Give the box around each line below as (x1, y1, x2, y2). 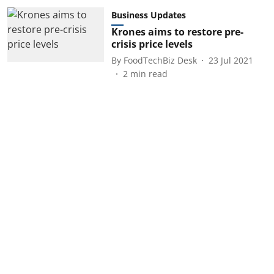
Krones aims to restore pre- (111, 25, 243, 39)
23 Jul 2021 (208, 54, 253, 66)
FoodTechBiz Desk (123, 54, 197, 66)
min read (130, 68, 168, 80)
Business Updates (111, 9, 186, 21)
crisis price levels (111, 37, 193, 51)
